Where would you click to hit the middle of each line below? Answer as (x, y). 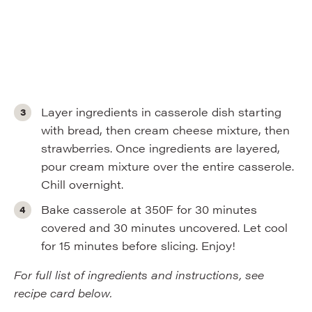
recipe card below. (63, 293)
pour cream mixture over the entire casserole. (168, 166)
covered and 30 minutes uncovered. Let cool (165, 227)
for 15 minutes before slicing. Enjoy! (139, 245)
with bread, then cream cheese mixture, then (166, 130)
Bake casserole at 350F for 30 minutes (149, 209)
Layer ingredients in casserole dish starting (162, 112)
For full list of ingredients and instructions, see (139, 275)
